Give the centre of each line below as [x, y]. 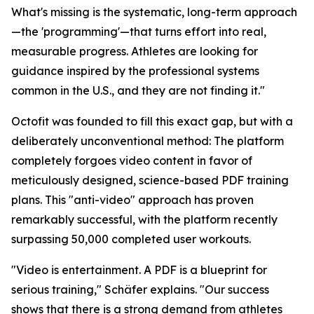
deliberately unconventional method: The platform [148, 141]
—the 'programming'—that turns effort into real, [139, 32]
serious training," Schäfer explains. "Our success [140, 289]
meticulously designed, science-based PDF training [150, 180]
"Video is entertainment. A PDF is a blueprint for [139, 270]
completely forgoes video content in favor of [132, 161]
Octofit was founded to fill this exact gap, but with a [152, 121]
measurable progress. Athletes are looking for [135, 51]
